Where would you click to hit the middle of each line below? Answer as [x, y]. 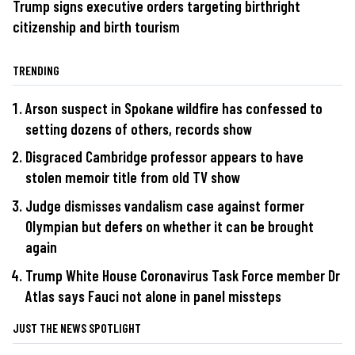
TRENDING [36, 70]
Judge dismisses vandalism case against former [165, 206]
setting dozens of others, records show [139, 128]
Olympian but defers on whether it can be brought [170, 227]
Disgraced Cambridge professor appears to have [164, 157]
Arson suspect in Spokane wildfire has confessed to [174, 108]
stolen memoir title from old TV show [133, 177]
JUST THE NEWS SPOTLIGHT [77, 327]
